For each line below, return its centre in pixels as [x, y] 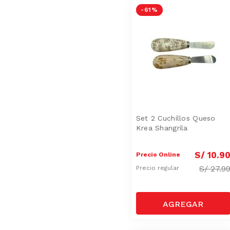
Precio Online [158, 154]
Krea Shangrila [162, 128]
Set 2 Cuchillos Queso [176, 118]
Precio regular [158, 168]
